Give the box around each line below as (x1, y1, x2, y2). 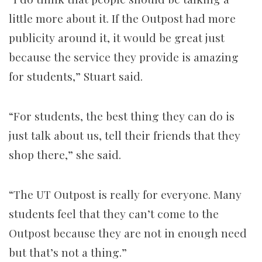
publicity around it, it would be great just (9, 30, 225, 46)
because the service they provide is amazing (9, 49, 239, 65)
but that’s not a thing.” (9, 244, 127, 260)
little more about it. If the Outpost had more (9, 11, 236, 26)
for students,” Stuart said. (9, 68, 143, 84)
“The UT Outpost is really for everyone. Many (9, 187, 242, 202)
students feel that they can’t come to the (9, 206, 219, 222)
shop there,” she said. (9, 147, 121, 163)
